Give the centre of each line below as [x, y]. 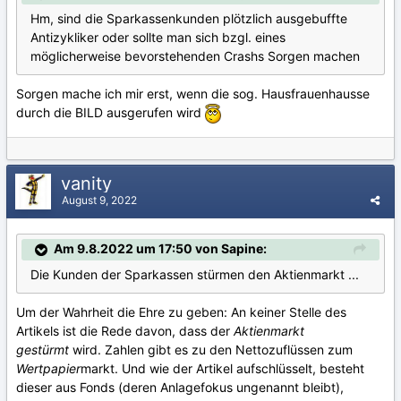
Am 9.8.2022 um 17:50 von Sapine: [160, 248]
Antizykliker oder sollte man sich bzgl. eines [158, 37]
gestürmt [43, 349]
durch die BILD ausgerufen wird [111, 112]
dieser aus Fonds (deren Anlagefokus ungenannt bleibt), [180, 387]
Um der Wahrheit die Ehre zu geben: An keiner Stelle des [181, 311]
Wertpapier [48, 368]
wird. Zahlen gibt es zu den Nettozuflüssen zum [211, 349]
